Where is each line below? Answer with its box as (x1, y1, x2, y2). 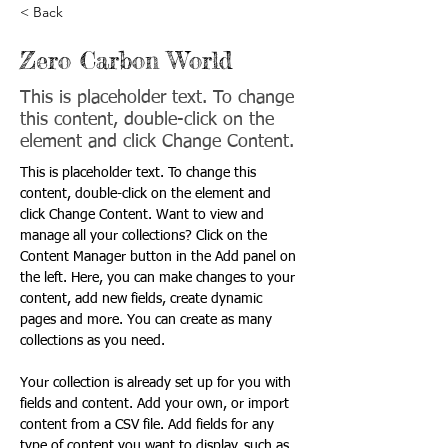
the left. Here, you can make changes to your (20, 271, 299, 286)
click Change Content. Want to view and (20, 208, 268, 223)
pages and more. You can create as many (20, 313, 276, 328)
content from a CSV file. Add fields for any (20, 418, 278, 433)
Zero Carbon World (20, 46, 232, 76)
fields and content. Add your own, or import (20, 397, 293, 412)
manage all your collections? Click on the (20, 229, 271, 244)
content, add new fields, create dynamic (20, 292, 266, 307)
